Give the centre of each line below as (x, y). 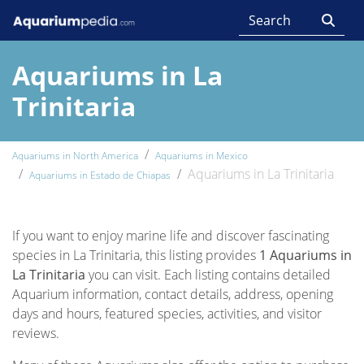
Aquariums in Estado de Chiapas (100, 175)
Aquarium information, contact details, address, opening (173, 294)
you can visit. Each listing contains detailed (208, 275)
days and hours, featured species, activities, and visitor (167, 314)
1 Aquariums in (305, 255)
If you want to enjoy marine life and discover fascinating (171, 236)
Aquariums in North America (75, 156)
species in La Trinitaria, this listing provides (136, 255)
